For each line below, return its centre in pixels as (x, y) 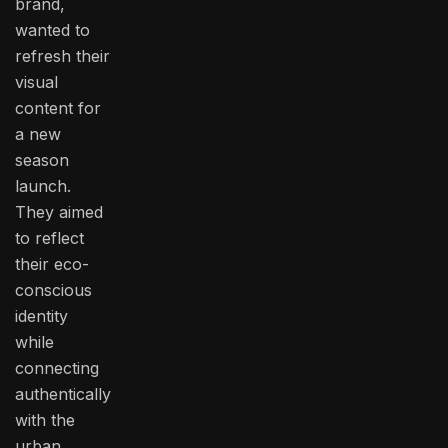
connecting (57, 368)
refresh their (62, 56)
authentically (63, 394)
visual (36, 82)
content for (58, 108)
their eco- (52, 264)
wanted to (52, 30)
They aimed (59, 212)
